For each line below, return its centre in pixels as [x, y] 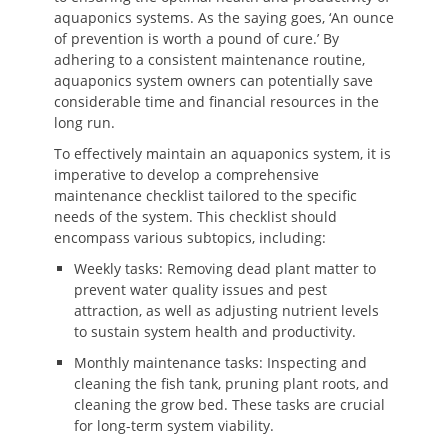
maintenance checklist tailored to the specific [205, 195]
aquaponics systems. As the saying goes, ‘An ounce [224, 17]
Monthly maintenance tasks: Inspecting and [220, 362]
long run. [84, 122]
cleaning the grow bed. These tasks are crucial [229, 404]
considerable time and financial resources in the [216, 101]
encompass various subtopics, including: [190, 237]
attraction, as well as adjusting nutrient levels [226, 310]
